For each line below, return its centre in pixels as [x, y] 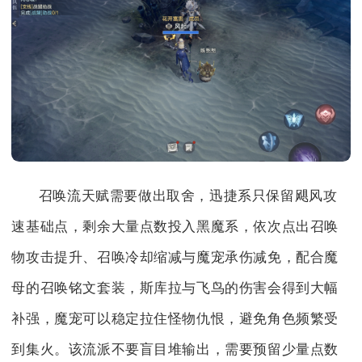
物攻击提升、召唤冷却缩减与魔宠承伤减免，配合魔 [175, 258]
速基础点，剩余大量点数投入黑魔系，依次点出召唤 [175, 227]
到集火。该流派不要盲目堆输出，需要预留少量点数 [175, 350]
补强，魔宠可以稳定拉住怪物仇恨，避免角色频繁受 [175, 319]
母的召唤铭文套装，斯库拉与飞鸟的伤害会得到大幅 [175, 288]
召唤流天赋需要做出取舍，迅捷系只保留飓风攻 [188, 196]
